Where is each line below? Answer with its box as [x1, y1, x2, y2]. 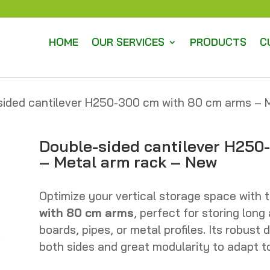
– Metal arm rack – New [39, 151, 217, 172]
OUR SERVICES [92, 35, 165, 48]
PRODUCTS [190, 35, 247, 48]
